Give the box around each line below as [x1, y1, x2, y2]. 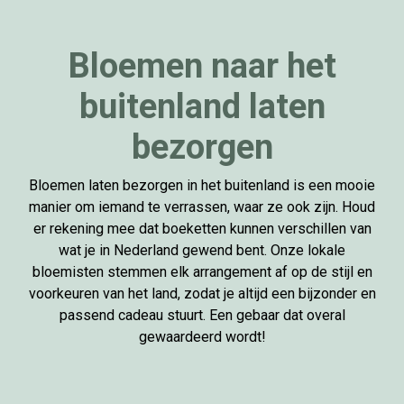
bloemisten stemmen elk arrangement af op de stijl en [32, 263, 372, 280]
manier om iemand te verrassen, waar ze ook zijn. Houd [29, 198, 375, 216]
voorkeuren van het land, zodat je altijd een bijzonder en [28, 285, 376, 302]
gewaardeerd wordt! [138, 328, 266, 345]
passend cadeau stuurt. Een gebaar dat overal [59, 307, 345, 324]
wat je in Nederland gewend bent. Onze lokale [59, 242, 345, 259]
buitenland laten [78, 87, 326, 126]
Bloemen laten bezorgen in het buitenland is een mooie [29, 177, 375, 194]
